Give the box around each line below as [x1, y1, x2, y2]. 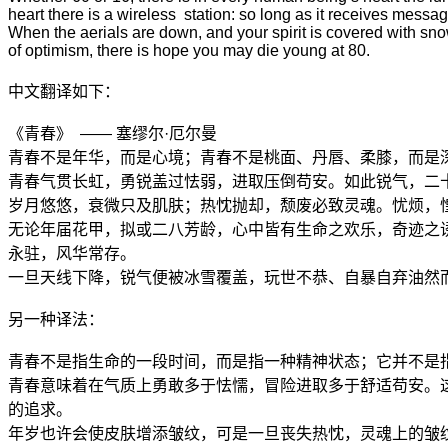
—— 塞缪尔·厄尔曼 [76, 124, 217, 142]
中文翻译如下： [8, 82, 124, 100]
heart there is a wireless [8, 5, 180, 23]
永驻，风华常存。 [8, 244, 140, 262]
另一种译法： [8, 310, 104, 328]
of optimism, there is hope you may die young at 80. [8, 41, 370, 59]
